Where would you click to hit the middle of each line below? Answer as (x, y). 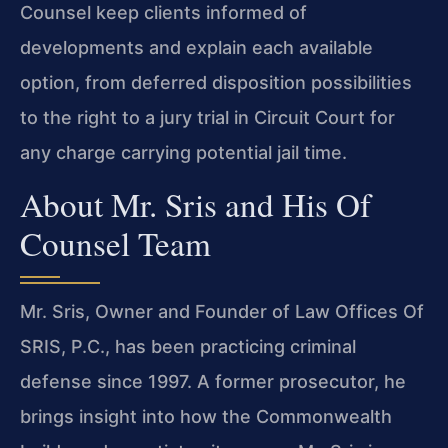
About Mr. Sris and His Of (195, 203)
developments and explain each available (196, 48)
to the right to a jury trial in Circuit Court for (207, 118)
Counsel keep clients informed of (163, 13)
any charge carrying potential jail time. (183, 153)
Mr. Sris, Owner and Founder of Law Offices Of (222, 311)
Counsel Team (115, 242)
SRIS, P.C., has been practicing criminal (188, 346)
